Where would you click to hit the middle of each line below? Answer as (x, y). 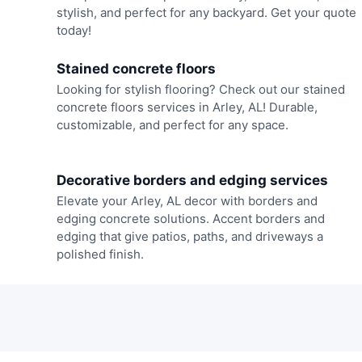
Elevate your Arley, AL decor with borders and (187, 201)
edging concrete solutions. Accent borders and (190, 219)
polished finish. (100, 255)
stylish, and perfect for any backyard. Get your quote (206, 13)
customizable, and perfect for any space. (172, 124)
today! (74, 31)
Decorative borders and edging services (192, 181)
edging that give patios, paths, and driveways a (189, 237)
